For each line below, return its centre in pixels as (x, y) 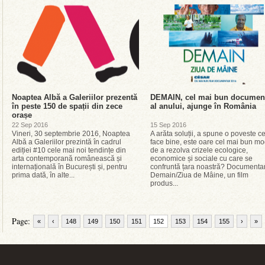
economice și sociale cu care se (201, 159)
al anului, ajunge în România (203, 106)
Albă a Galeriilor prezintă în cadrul (67, 142)
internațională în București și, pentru (70, 167)
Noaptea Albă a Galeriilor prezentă (75, 97)
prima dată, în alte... (43, 175)
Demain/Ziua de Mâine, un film (199, 175)
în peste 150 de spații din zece (67, 106)
